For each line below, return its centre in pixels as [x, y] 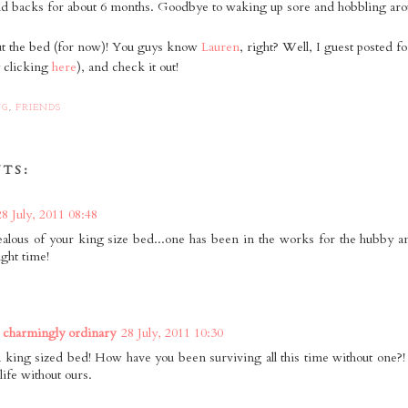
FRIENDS [38, 107]
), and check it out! [127, 67]
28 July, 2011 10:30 [172, 332]
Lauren [220, 47]
